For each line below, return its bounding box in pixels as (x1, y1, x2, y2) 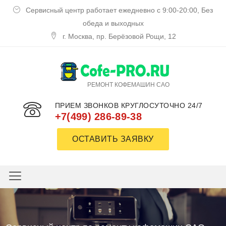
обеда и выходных (82, 19, 144, 27)
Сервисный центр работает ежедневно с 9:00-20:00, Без (26, 6, 213, 14)
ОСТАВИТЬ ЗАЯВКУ (72, 135, 154, 144)
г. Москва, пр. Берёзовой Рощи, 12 (63, 32, 176, 40)
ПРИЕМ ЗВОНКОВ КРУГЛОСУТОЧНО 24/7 (54, 101, 203, 110)
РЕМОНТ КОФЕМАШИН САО (87, 81, 169, 89)
